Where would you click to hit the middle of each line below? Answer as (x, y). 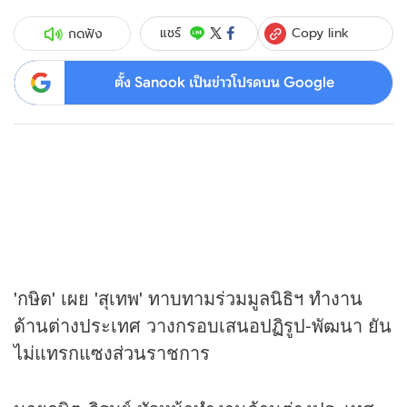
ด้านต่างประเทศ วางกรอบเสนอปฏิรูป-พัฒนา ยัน (203, 325)
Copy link (321, 32)
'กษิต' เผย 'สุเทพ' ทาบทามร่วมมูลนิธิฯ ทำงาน (188, 298)
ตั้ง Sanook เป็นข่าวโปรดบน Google (224, 82)
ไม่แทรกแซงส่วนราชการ (112, 352)
